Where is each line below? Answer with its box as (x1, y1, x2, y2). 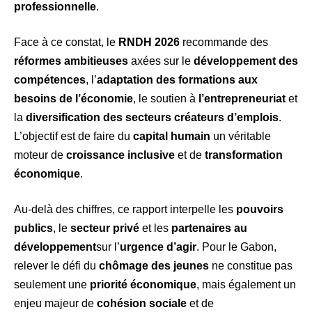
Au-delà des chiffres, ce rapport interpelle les (14, 203, 236, 216)
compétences (14, 74, 86, 86)
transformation (205, 149, 283, 162)
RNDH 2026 (118, 36, 180, 49)
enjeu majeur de (14, 297, 97, 310)
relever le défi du (14, 260, 99, 272)
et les (139, 222, 171, 235)
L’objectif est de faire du (14, 130, 133, 143)
